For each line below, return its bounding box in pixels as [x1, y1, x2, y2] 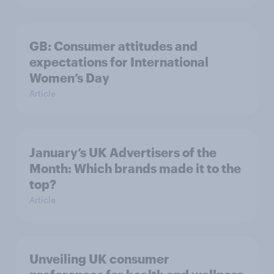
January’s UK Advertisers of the [29, 144, 217, 160]
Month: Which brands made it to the [29, 160, 241, 176]
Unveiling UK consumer [29, 251, 169, 266]
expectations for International [29, 54, 209, 69]
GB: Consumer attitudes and [29, 38, 198, 53]
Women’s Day [29, 70, 109, 85]
